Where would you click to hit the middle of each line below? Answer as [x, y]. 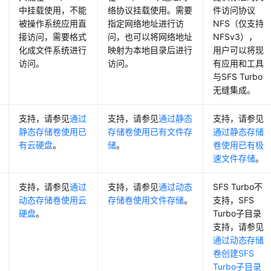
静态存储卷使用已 [53, 132]
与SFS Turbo [238, 77]
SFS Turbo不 [238, 187]
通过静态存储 [239, 132]
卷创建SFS [234, 253]
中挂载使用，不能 [53, 10]
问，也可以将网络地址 [150, 37]
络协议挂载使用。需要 [150, 10]
